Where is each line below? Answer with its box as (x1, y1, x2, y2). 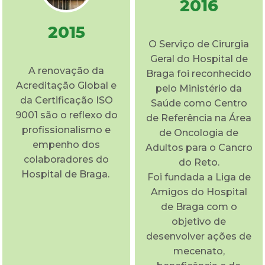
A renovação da (28, 64, 104, 76)
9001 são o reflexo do (15, 109, 118, 121)
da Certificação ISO (20, 94, 113, 106)
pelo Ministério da (156, 82, 242, 94)
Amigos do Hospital (150, 186, 247, 198)
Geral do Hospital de (150, 53, 248, 64)
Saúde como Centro (150, 97, 247, 109)
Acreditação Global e (16, 79, 117, 91)
